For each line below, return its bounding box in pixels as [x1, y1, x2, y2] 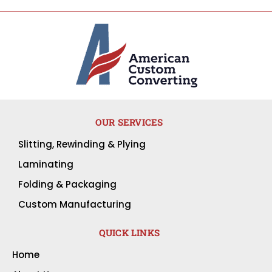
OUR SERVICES [95, 116, 163, 129]
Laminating [18, 158, 73, 171]
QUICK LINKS [98, 226, 160, 239]
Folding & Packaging [18, 178, 117, 191]
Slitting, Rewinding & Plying [18, 138, 146, 151]
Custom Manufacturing [18, 198, 131, 211]
